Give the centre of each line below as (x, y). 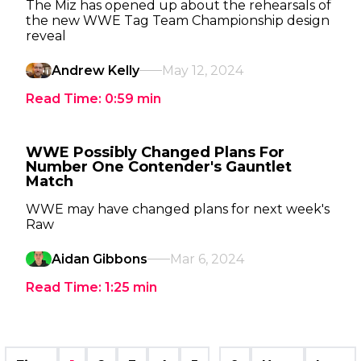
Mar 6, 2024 (207, 259)
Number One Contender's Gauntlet (159, 167)
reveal (46, 36)
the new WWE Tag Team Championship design (178, 21)
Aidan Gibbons (100, 259)
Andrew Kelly (95, 71)
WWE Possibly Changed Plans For (155, 152)
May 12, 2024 (203, 71)
